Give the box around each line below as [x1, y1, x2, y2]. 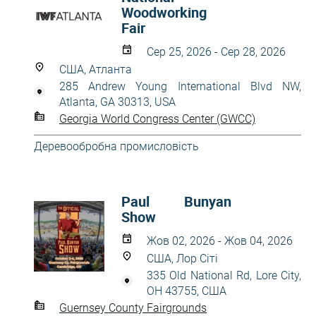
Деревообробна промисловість [34, 140, 199, 153]
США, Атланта [59, 63, 132, 76]
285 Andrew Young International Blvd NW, [59, 80, 301, 93]
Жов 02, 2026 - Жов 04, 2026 [147, 234, 293, 248]
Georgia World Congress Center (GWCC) [59, 111, 255, 126]
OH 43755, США [147, 284, 226, 298]
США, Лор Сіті [147, 252, 218, 265]
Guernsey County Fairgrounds [59, 300, 207, 315]
